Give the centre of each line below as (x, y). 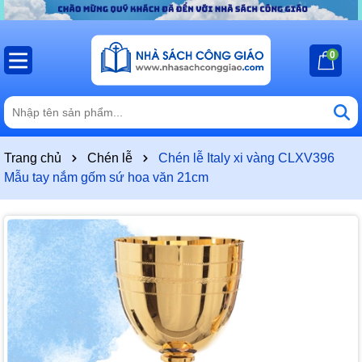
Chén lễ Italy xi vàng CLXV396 (246, 158)
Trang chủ (33, 158)
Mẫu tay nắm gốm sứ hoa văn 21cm (106, 178)
